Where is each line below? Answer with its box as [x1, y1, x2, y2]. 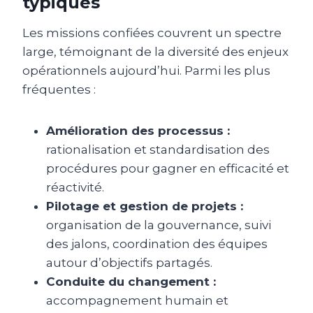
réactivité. [46, 180, 104, 194]
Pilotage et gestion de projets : [46, 198, 243, 213]
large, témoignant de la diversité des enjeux [22, 44, 289, 59]
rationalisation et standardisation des [46, 142, 270, 156]
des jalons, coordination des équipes [46, 236, 268, 251]
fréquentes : [22, 82, 96, 96]
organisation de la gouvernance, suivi [46, 217, 271, 232]
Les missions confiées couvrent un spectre [22, 25, 282, 40]
